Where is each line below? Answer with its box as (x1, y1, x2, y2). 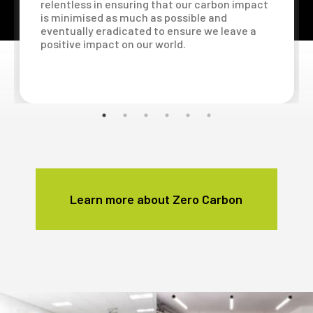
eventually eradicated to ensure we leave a (40, 23, 256, 37)
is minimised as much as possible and (40, 10, 227, 24)
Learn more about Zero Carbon (70, 191, 242, 207)
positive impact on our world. (40, 36, 186, 50)
